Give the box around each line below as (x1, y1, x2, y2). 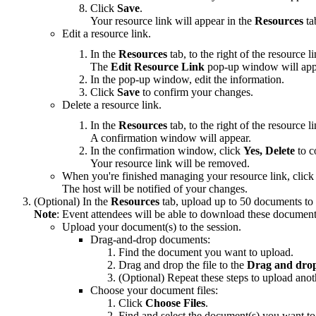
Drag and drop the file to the (119, 258, 247, 271)
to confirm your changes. (140, 85, 253, 98)
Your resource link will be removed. (90, 157, 250, 169)
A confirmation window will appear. (90, 131, 251, 144)
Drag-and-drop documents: (90, 233, 210, 245)
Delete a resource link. (62, 98, 162, 111)
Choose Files (145, 296, 205, 309)
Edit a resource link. (62, 27, 151, 39)
